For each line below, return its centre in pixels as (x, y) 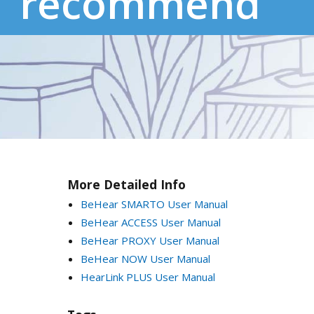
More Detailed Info (127, 184)
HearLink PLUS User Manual (148, 277)
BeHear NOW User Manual (145, 258)
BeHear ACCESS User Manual (150, 222)
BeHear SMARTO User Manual (154, 204)
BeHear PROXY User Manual (150, 240)
